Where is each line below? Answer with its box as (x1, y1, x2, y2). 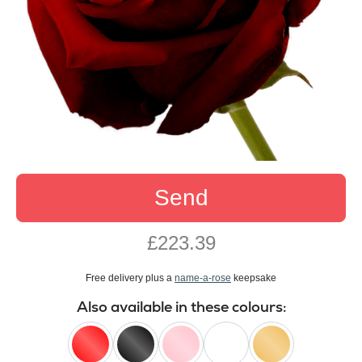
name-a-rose (175, 272, 231, 284)
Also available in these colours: (76, 297, 286, 317)
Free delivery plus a (86, 272, 175, 284)
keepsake (231, 272, 276, 284)
